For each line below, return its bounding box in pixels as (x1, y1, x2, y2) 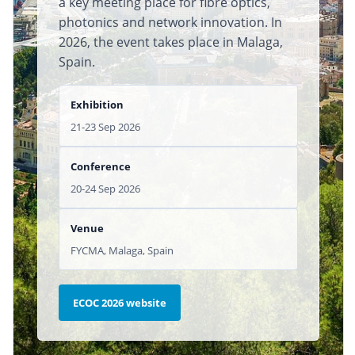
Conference (70, 158, 131, 174)
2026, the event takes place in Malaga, (58, 32, 283, 51)
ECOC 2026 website (72, 295, 166, 310)
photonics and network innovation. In (58, 13, 282, 31)
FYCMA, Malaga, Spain (70, 242, 174, 258)
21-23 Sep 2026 (70, 119, 140, 134)
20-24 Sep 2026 (70, 181, 140, 196)
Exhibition (70, 97, 124, 112)
